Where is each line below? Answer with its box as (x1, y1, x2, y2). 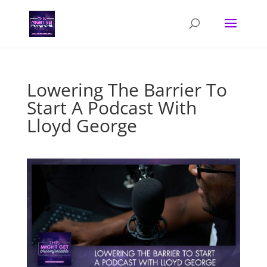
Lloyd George (26, 113, 137, 138)
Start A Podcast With (26, 95, 197, 120)
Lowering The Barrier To (26, 77, 227, 102)
